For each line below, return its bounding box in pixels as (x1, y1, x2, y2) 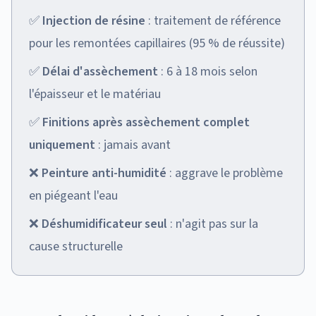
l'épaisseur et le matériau (29, 85, 161, 103)
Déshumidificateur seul (42, 214, 167, 233)
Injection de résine (42, 11, 145, 30)
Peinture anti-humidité (42, 164, 166, 182)
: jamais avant (95, 135, 171, 154)
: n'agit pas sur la (167, 214, 258, 233)
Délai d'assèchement (42, 62, 158, 80)
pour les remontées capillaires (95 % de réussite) (29, 34, 285, 52)
